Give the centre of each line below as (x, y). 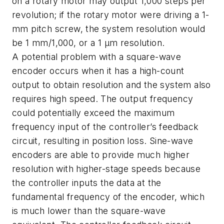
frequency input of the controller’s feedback (105, 127)
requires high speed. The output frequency (103, 99)
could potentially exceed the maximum (93, 113)
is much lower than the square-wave (89, 211)
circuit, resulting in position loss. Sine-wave (103, 141)
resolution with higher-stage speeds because (106, 169)
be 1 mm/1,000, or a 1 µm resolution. (88, 43)
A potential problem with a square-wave (97, 57)
